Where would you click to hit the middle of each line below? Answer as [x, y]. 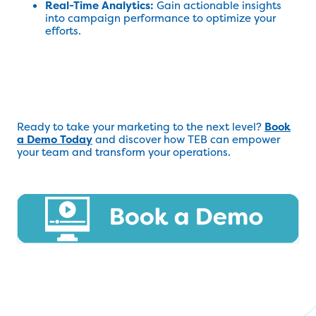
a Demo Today [55, 139]
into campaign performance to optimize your [160, 18]
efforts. [63, 31]
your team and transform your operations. [124, 152]
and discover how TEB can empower [186, 139]
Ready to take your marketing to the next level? [141, 127]
